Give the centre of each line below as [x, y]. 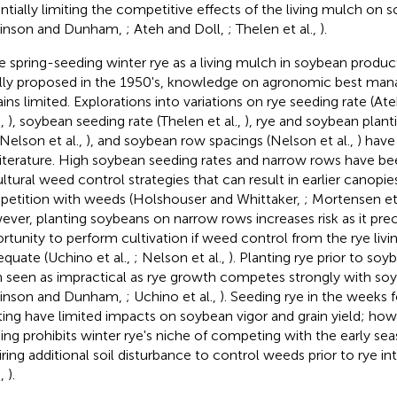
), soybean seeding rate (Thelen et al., [126, 121]
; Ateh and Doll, [176, 28]
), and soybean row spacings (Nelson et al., [221, 140]
